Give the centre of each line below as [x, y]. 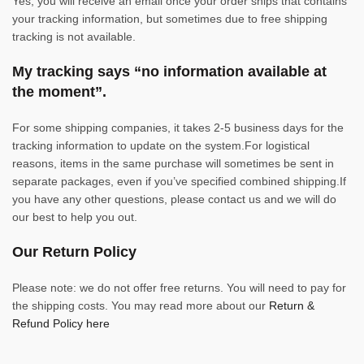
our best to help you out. [75, 217]
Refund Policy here [61, 324]
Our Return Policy [74, 252]
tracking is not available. [74, 37]
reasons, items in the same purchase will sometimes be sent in [173, 164]
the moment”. [59, 92]
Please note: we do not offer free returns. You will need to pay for [179, 288]
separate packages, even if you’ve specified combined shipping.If [179, 182]
